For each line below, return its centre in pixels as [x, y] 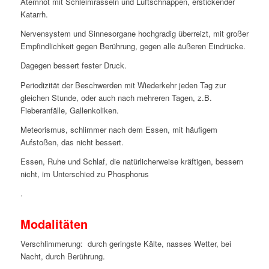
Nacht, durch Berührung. [62, 256]
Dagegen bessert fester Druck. [73, 65]
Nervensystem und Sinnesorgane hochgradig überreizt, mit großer [134, 34]
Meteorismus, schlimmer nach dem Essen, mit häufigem [119, 129]
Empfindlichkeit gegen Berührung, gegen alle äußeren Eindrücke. [133, 46]
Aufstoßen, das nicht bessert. [72, 142]
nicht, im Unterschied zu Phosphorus [84, 174]
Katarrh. [34, 14]
